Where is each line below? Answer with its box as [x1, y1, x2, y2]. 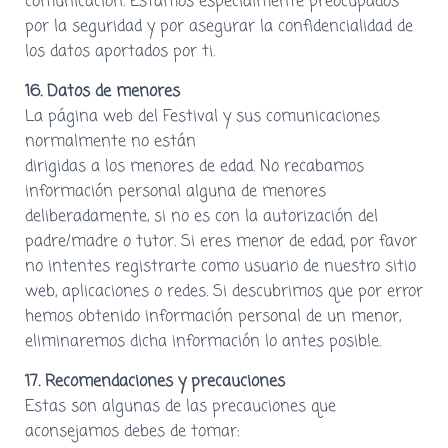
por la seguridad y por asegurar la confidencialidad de [25, 14, 413, 39]
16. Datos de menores [25, 79, 180, 104]
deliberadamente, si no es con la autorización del [25, 204, 378, 229]
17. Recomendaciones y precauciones [25, 369, 285, 394]
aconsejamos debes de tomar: [25, 419, 240, 444]
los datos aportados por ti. [25, 39, 215, 64]
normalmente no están [25, 129, 196, 154]
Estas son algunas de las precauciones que [25, 394, 336, 419]
